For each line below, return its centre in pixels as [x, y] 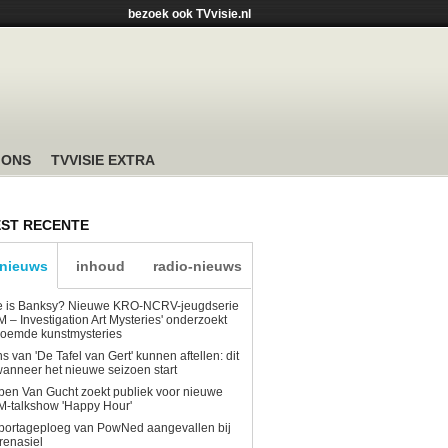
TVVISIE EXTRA [103, 160]
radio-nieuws [197, 266]
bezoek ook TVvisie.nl [189, 14]
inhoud [100, 266]
